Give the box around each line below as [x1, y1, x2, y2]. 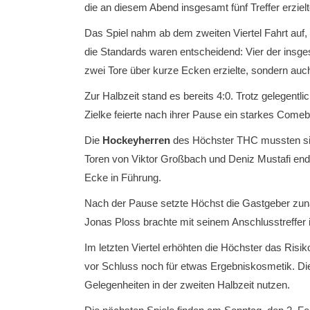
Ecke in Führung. [84, 171, 161, 183]
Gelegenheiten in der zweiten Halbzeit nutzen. [84, 278, 290, 291]
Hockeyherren [102, 134, 170, 146]
